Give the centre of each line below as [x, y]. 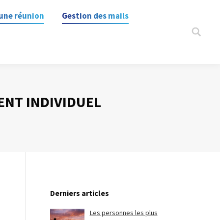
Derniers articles [80, 193]
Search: [202, 34]
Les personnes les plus [124, 213]
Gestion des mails [95, 16]
